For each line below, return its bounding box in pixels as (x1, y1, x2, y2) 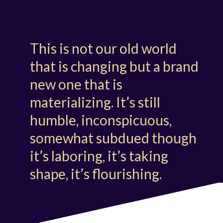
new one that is (29, 76, 122, 93)
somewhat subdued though (29, 129, 197, 147)
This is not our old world (29, 40, 177, 57)
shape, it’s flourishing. (29, 165, 162, 183)
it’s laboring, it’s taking (29, 147, 168, 165)
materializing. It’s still (29, 94, 160, 111)
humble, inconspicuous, (29, 111, 172, 129)
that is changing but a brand (29, 58, 199, 75)
